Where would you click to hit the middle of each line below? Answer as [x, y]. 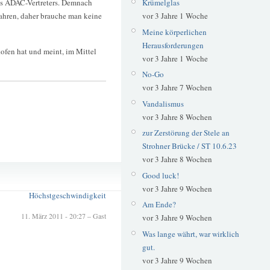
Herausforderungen [173, 45]
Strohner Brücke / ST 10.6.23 [189, 146]
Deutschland [49, 182]
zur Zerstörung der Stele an [186, 133]
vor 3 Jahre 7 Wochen [177, 88]
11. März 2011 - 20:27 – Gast [64, 215]
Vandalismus [163, 103]
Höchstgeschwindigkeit [67, 195]
